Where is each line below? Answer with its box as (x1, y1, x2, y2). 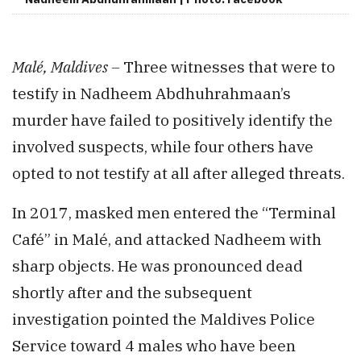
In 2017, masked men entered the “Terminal (12, 202, 336, 223)
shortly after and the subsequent (12, 282, 252, 303)
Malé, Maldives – (12, 56, 120, 77)
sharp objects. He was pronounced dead (12, 255, 303, 276)
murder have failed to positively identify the (12, 110, 333, 131)
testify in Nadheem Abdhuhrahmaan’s (12, 83, 291, 104)
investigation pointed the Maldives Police (12, 309, 315, 330)
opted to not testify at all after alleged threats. (12, 163, 345, 184)
